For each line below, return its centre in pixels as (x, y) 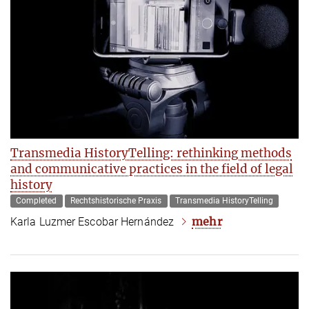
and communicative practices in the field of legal (152, 169)
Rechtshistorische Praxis (116, 201)
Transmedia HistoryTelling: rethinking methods (151, 153)
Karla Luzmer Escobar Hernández (92, 221)
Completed (37, 201)
